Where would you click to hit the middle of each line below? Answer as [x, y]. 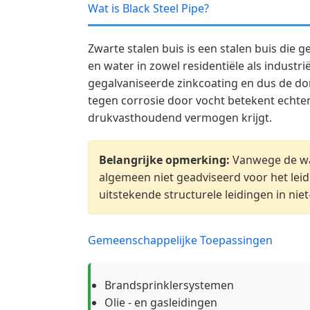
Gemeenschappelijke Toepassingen [180, 240]
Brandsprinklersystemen [169, 285]
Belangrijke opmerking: [164, 160]
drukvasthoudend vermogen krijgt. [180, 118]
